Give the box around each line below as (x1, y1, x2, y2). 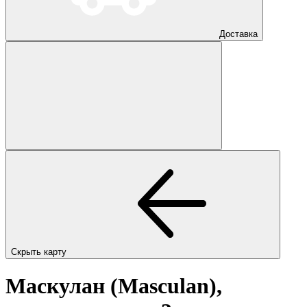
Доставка (219, 28, 258, 39)
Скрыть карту (11, 246, 69, 257)
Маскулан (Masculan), (5, 273, 222, 299)
